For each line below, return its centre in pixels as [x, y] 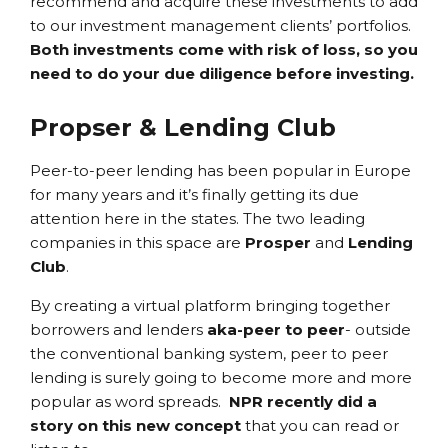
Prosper [278, 243]
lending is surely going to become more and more [221, 378]
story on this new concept [135, 426]
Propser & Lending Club [183, 128]
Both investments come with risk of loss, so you [224, 50]
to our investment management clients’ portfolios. [222, 26]
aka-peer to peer [276, 330]
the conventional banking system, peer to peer [209, 354]
